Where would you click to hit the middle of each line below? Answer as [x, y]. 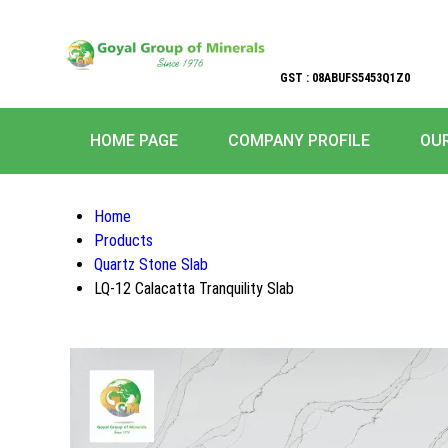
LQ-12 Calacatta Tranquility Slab [194, 288]
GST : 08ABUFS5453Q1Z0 [345, 78]
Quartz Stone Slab [151, 264]
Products [123, 240]
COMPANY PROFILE [299, 140]
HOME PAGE [134, 140]
